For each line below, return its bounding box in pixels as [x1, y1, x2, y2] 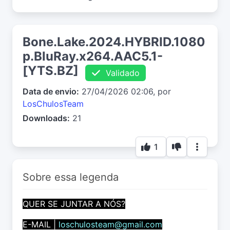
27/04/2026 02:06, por [79, 86, 171, 97]
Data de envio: [23, 86, 79, 97]
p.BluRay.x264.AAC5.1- [23, 49, 163, 64]
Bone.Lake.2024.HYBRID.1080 [23, 34, 205, 50]
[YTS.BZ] [23, 63, 79, 79]
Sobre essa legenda [23, 170, 119, 183]
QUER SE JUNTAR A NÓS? [23, 198, 125, 209]
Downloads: [23, 112, 70, 123]
